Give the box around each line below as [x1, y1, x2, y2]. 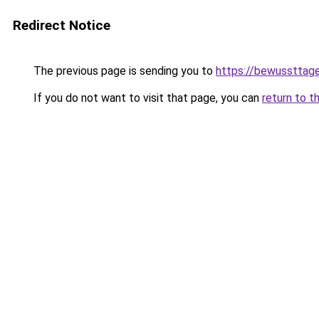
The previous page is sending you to [31, 64, 216, 78]
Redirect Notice [13, 17, 110, 33]
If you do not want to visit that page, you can [31, 91, 262, 105]
